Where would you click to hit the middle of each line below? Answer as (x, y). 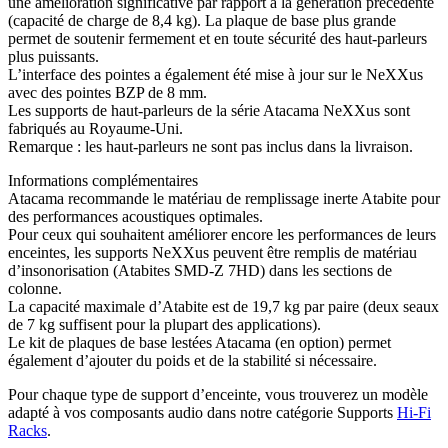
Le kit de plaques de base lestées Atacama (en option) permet (199, 343)
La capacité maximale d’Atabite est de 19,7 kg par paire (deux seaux (223, 307)
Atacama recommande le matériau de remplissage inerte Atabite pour (224, 199)
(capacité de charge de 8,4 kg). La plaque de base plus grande (202, 21)
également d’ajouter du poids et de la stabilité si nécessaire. (192, 361)
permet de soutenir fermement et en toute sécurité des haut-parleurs (217, 39)
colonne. (35, 289)
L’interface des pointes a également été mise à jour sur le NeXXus (215, 75)
